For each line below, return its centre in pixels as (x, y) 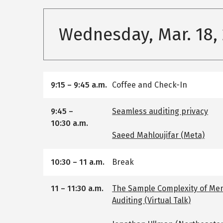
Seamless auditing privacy (160, 111)
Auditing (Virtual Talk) (152, 201)
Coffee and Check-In (150, 85)
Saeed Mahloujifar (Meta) (159, 135)
